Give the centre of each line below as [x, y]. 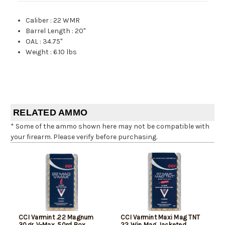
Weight [37, 52]
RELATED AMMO [50, 112]
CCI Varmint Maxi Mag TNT [160, 217]
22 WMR [67, 20]
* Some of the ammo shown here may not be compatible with [110, 126]
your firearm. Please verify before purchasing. [84, 137]
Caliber [37, 20]
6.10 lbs [65, 52]
